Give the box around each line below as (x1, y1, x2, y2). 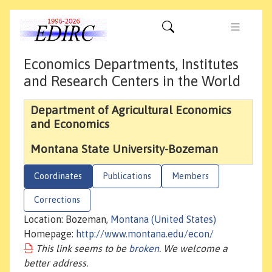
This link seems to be (36, 243, 129, 254)
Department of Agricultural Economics (30, 103, 231, 117)
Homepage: (24, 228, 76, 240)
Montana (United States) (110, 214, 216, 225)
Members (172, 171, 209, 182)
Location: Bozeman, (24, 214, 110, 225)
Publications (103, 171, 151, 182)
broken (129, 243, 159, 254)
